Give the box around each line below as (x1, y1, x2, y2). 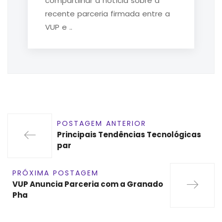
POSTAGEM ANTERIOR (57, 118, 146, 128)
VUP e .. (45, 21, 72, 32)
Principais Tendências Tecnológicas (57, 129, 201, 140)
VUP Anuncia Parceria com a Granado (12, 178, 163, 189)
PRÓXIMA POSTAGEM (12, 167, 99, 178)
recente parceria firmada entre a (45, 8, 170, 19)
